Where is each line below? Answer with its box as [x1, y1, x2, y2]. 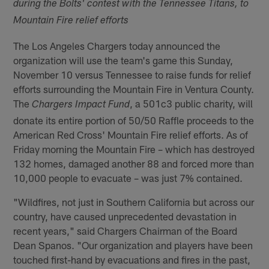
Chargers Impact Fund [32, 100, 130, 110]
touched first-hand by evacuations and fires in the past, [13, 253, 251, 265]
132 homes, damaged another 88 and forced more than [13, 157, 255, 169]
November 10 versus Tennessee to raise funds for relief [13, 68, 252, 80]
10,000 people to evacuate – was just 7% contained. [13, 171, 243, 184]
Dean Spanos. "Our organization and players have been [13, 238, 253, 251]
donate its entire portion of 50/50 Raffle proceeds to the [13, 113, 255, 126]
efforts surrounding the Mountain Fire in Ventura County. [13, 82, 255, 95]
